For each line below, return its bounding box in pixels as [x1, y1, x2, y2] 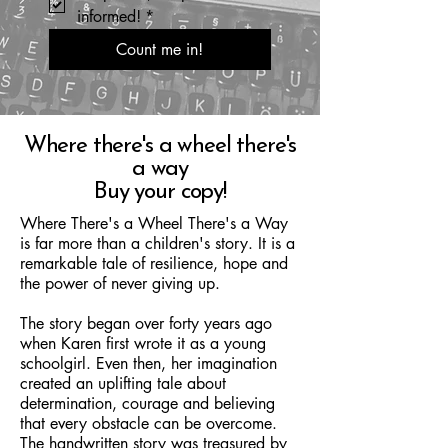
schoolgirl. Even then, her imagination [20, 352, 277, 374]
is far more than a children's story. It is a [20, 232, 295, 254]
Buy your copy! [94, 180, 226, 204]
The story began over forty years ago [20, 312, 272, 334]
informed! [77, 5, 141, 27]
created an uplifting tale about [20, 372, 226, 394]
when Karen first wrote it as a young [20, 332, 266, 354]
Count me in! [116, 38, 204, 60]
